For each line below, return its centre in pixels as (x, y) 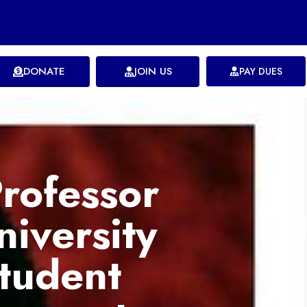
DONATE (44, 72)
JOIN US (153, 72)
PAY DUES (261, 72)
